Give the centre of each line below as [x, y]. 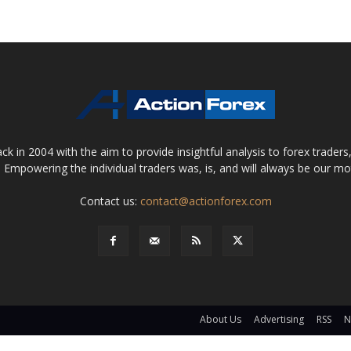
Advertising [279, 320]
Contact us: [110, 201]
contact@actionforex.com [206, 201]
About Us [221, 320]
